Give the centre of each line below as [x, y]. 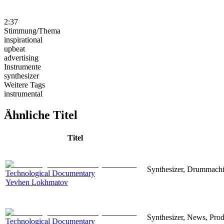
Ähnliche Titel [41, 115]
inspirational [23, 39]
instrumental [23, 93]
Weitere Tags [24, 84]
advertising [21, 57]
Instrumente [22, 66]
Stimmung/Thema [32, 30]
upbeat [14, 48]
